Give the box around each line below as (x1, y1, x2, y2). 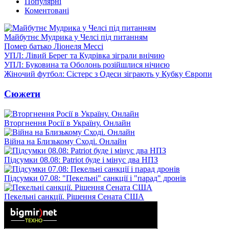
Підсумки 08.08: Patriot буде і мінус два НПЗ (4, 155, 158, 164)
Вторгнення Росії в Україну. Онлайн (4, 118, 131, 127)
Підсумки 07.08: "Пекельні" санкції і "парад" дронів (4, 173, 186, 182)
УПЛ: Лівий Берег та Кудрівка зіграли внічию (4, 51, 165, 60)
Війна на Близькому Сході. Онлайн (4, 136, 127, 146)
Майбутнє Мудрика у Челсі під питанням (4, 33, 148, 42)
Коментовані (25, 6, 69, 15)
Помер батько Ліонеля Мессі (4, 42, 103, 51)
